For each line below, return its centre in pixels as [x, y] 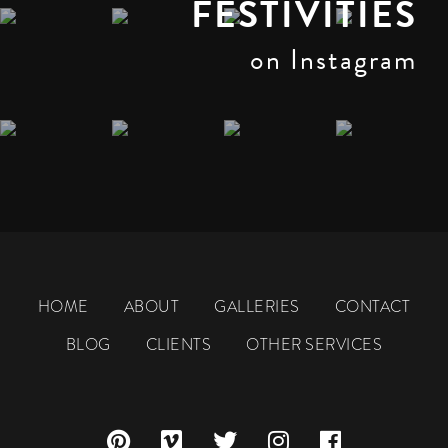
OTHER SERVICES [314, 344]
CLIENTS [178, 344]
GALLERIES [257, 306]
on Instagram [333, 59]
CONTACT [372, 306]
